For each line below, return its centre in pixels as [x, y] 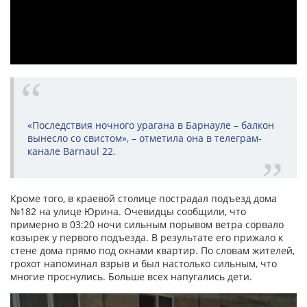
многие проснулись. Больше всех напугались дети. [131, 277]
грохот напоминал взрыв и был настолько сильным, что [144, 264]
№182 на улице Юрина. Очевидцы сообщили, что [128, 212]
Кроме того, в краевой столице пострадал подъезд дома [144, 199]
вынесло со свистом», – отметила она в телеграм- [145, 138]
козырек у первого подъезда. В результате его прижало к [147, 238]
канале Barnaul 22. [72, 151]
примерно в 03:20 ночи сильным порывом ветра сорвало [147, 225]
